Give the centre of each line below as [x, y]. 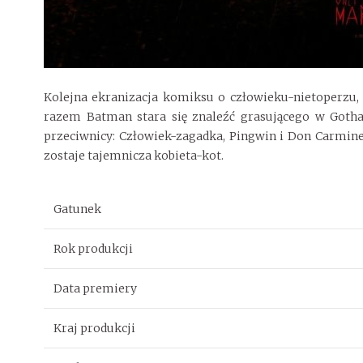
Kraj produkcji [94, 328]
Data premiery [95, 288]
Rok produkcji [93, 248]
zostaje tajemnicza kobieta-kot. [133, 155]
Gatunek [77, 209]
